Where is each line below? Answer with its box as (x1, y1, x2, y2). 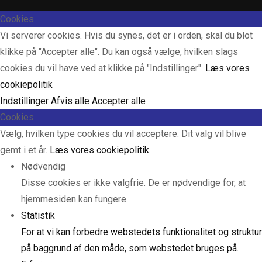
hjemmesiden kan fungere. (21, 194, 128, 205)
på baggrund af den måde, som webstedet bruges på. (21, 243, 239, 254)
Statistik (21, 210, 55, 222)
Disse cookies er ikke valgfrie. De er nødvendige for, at (21, 177, 246, 189)
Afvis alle (51, 95, 92, 107)
